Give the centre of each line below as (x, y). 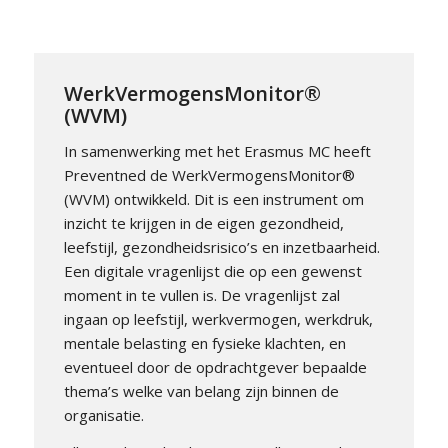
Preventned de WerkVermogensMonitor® (209, 175)
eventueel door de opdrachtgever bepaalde (215, 367)
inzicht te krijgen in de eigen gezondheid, (203, 223)
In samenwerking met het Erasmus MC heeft (217, 151)
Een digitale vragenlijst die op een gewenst (212, 271)
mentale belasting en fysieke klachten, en (204, 343)
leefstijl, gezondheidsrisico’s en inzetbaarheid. (221, 247)
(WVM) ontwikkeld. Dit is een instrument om (213, 199)
